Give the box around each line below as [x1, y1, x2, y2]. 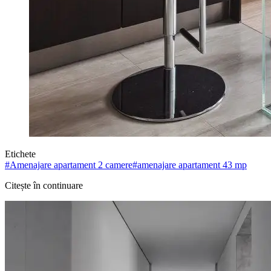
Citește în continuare [5, 180, 83, 191]
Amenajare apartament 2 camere [10, 159, 132, 170]
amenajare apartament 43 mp [137, 159, 247, 170]
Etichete [5, 148, 36, 159]
